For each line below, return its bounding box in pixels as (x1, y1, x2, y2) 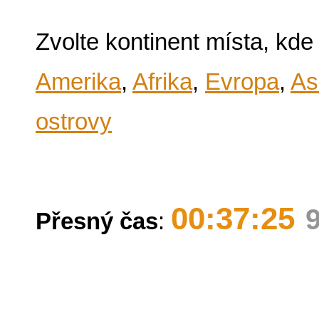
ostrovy (36, 108, 112, 135)
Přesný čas (36, 208, 158, 234)
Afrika (132, 68, 192, 95)
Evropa (205, 68, 279, 95)
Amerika (36, 68, 121, 95)
